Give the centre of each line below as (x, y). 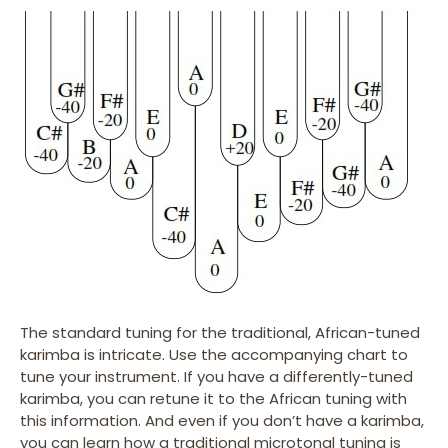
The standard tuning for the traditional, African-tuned (220, 333)
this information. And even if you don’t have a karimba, (222, 421)
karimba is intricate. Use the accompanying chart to (214, 355)
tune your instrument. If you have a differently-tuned (216, 377)
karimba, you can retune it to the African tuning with (213, 399)
